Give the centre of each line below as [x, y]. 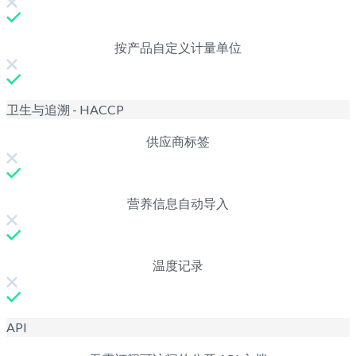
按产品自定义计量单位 [178, 47]
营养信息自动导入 [178, 203]
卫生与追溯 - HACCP [65, 109]
